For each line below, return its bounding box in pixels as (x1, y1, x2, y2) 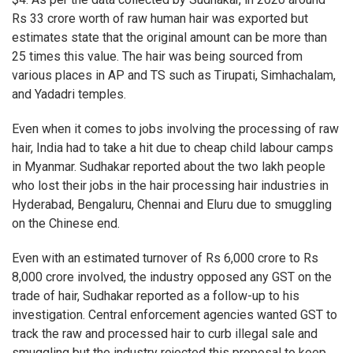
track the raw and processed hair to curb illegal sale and (12, 325, 318, 341)
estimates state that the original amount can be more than (12, 29, 327, 45)
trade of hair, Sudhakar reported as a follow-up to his (12, 288, 299, 303)
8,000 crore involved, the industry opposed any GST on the (12, 269, 332, 284)
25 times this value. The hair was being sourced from (12, 48, 303, 64)
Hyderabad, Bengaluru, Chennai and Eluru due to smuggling (12, 196, 332, 212)
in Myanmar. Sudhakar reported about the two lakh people (12, 158, 325, 174)
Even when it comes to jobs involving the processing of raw (12, 121, 339, 136)
